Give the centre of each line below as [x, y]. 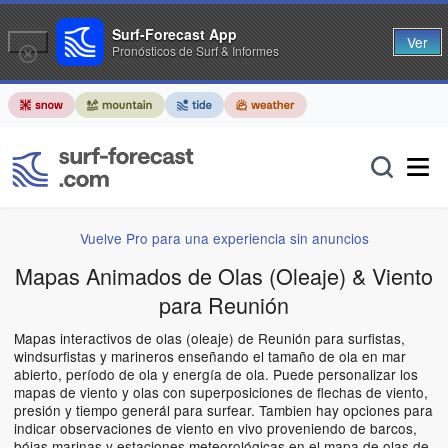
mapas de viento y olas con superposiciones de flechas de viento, [221, 392]
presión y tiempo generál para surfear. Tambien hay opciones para [223, 410]
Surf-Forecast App [174, 34]
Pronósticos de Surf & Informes [195, 50]
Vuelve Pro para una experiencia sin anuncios [224, 238]
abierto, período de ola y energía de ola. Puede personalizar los [216, 374]
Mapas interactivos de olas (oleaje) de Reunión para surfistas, [209, 338]
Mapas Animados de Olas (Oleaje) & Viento [224, 276]
